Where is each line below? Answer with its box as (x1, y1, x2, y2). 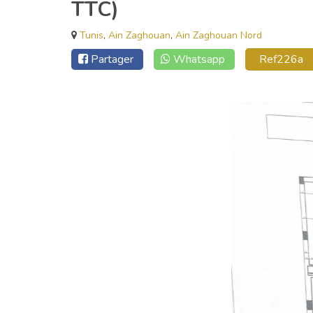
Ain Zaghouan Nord (175, 29, 262, 42)
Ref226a (259, 52, 303, 67)
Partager (88, 52, 136, 67)
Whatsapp (170, 52, 228, 67)
